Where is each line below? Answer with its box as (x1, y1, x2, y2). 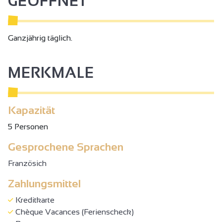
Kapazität (8, 104, 55, 116)
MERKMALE (8, 64, 94, 81)
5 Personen (8, 122, 48, 131)
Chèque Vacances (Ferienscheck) (13, 207, 134, 216)
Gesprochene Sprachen (8, 140, 123, 153)
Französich (8, 159, 47, 167)
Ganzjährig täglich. (8, 33, 72, 42)
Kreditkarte (13, 195, 55, 204)
